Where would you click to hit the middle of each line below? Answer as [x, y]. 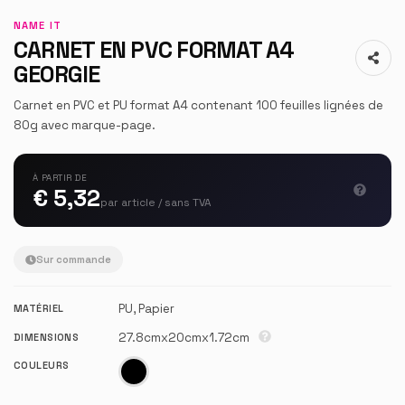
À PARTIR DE [60, 178]
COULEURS [42, 366]
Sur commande [73, 259]
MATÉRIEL [39, 309]
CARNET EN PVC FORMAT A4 [154, 49]
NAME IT [38, 25]
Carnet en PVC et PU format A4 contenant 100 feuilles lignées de [198, 105]
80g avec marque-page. [85, 125]
